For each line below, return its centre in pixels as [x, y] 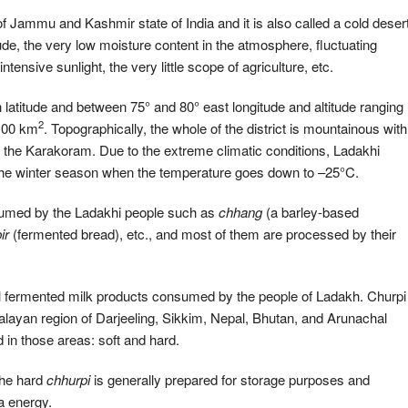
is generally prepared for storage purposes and [230, 379]
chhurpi [68, 379]
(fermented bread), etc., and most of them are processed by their [203, 234]
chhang [240, 212]
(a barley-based [311, 212]
